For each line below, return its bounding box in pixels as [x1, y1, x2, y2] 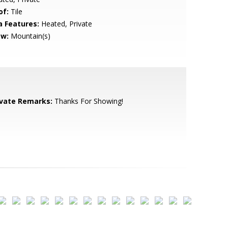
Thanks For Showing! [52, 96, 123, 106]
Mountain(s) [8, 31, 50, 41]
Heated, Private [39, 19, 92, 28]
